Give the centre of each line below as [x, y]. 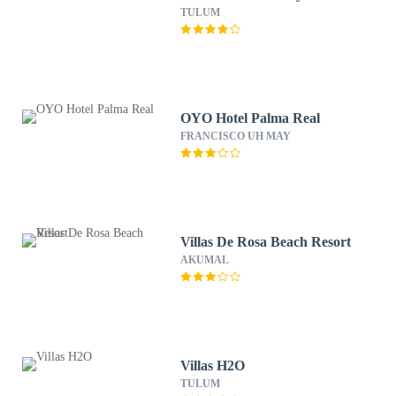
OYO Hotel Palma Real [251, 118]
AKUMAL [205, 260]
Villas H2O [213, 366]
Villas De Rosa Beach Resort [266, 242]
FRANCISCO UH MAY [236, 136]
